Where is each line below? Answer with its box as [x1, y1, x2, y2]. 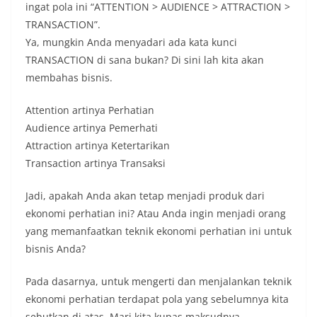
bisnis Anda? [25, 241, 86, 255]
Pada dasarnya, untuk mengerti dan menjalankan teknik [25, 274, 292, 288]
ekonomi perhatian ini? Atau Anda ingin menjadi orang [25, 206, 286, 220]
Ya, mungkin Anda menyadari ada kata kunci [25, 35, 237, 49]
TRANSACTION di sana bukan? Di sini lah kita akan [25, 52, 264, 67]
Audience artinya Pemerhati [25, 120, 158, 134]
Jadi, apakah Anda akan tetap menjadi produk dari [25, 188, 265, 202]
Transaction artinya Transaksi [25, 156, 166, 170]
